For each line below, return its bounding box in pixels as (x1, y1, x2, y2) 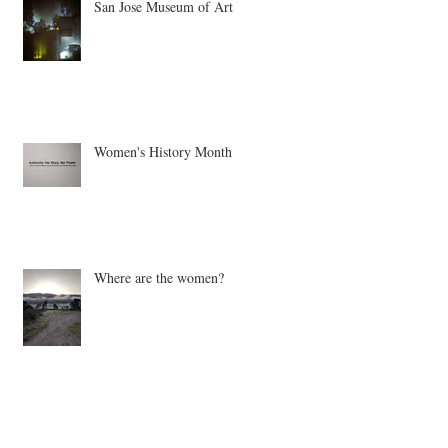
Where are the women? (94, 308, 224, 327)
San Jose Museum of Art (94, 37, 233, 56)
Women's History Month (94, 182, 232, 201)
